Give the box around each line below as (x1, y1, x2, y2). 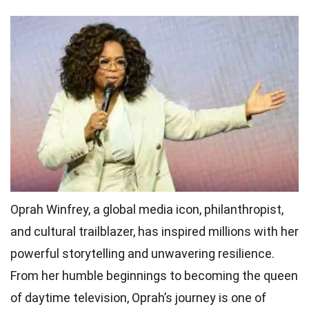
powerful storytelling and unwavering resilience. (10, 246, 275, 261)
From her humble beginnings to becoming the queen (10, 268, 298, 283)
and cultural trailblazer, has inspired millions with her (10, 223, 299, 239)
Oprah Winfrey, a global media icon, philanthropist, (10, 201, 283, 217)
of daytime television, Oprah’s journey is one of (10, 290, 266, 305)
